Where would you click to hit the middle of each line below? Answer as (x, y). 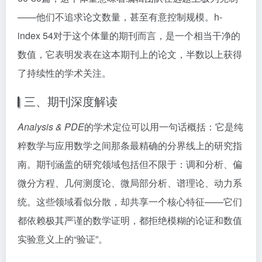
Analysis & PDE (51, 127)
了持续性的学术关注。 (64, 73)
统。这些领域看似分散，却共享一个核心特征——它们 (130, 201)
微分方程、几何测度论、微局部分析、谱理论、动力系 (130, 183)
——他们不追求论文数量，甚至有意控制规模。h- (120, 17)
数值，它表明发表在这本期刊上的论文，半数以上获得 (130, 54)
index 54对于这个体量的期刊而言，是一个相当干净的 (129, 35)
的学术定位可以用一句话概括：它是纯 (164, 127)
